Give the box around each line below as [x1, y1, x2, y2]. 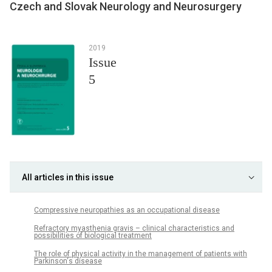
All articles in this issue [22, 172, 114, 182]
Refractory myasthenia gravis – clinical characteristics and [34, 224, 234, 233]
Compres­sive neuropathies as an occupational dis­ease [34, 205, 220, 214]
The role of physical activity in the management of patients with [34, 250, 247, 259]
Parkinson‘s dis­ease [34, 257, 102, 266]
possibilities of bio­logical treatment [34, 231, 152, 240]
